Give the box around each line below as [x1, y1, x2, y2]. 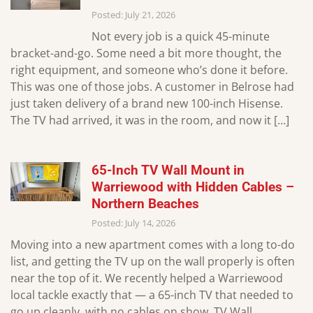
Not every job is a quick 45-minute [92, 28, 270, 44]
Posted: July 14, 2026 [92, 216, 175, 229]
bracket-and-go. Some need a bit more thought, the [10, 45, 282, 61]
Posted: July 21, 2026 [92, 8, 175, 21]
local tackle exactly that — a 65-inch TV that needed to [10, 286, 293, 303]
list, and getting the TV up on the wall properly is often [10, 253, 295, 269]
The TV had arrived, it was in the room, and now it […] [10, 112, 289, 128]
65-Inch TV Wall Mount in [92, 161, 245, 178]
